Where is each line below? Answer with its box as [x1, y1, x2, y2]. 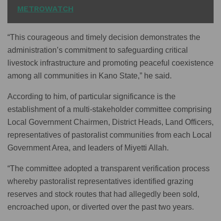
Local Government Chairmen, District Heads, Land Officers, [7, 117, 214, 126]
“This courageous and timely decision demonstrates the [7, 33, 200, 41]
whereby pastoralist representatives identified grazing [7, 177, 193, 185]
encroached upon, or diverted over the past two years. [7, 202, 194, 211]
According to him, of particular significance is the [7, 92, 176, 101]
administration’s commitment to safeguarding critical [7, 45, 188, 54]
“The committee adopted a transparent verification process [7, 164, 210, 173]
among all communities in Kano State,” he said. [7, 71, 172, 80]
